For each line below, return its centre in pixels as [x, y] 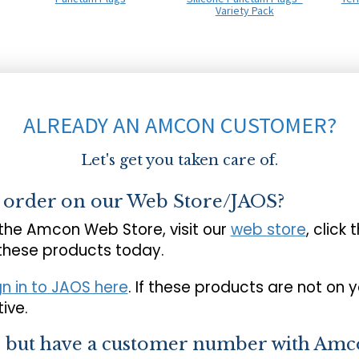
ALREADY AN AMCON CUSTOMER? [179, 125]
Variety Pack [244, 10]
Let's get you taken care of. [179, 160]
